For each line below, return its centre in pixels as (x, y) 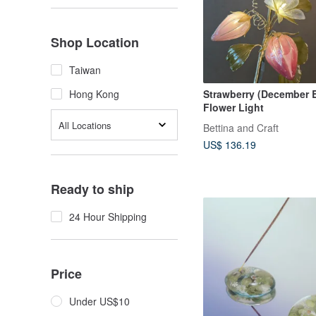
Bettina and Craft (241, 127)
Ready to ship (92, 189)
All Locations (85, 125)
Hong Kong (94, 94)
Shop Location (95, 42)
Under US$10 (99, 301)
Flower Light (233, 107)
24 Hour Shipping (108, 217)
